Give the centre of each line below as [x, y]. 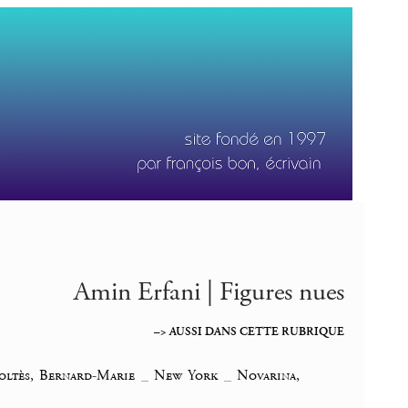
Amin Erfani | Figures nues [209, 293]
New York [186, 377]
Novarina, [269, 377]
